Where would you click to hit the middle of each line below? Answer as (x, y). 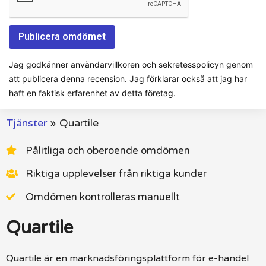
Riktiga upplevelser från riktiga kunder (116, 173)
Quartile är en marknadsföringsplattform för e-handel (127, 258)
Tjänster (26, 123)
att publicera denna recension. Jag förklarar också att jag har (128, 78)
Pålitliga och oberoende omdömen (108, 150)
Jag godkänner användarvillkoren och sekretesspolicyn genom (131, 64)
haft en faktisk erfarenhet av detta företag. (92, 93)
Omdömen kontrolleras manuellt (103, 197)
